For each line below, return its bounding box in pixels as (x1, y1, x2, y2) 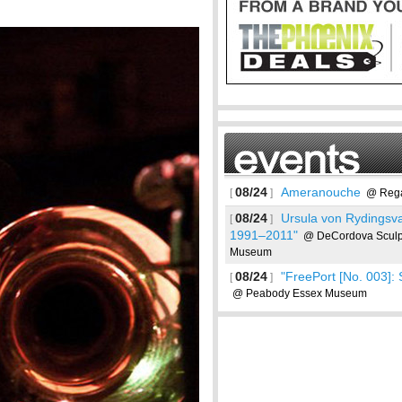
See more (339, 310, 388, 322)
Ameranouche (281, 185, 361, 199)
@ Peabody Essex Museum (230, 287, 367, 300)
